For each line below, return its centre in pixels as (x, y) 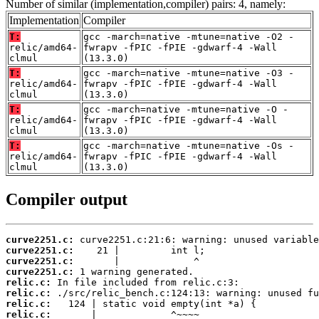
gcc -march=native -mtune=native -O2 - (189, 37)
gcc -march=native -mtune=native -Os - (189, 146)
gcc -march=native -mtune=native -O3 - (189, 73)
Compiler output (67, 200)
